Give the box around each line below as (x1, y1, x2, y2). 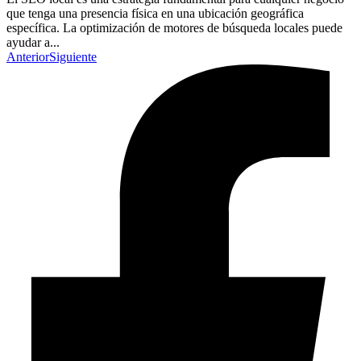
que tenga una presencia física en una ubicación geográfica (6, 6, 304, 21)
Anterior (6, 50, 49, 64)
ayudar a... (6, 35, 60, 50)
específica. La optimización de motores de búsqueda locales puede (6, 21, 342, 35)
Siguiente (49, 50, 97, 64)
